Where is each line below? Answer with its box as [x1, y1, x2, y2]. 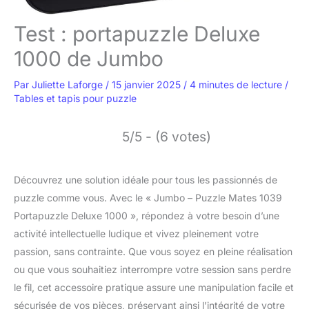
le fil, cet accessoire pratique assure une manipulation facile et [14, 281, 294, 294]
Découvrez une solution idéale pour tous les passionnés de [14, 174, 277, 186]
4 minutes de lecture [190, 79, 282, 91]
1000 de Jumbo [14, 46, 163, 72]
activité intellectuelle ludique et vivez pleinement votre [14, 228, 259, 240]
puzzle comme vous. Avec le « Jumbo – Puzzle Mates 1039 [14, 192, 282, 204]
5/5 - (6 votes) [122, 128, 211, 146]
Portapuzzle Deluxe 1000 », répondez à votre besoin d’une [14, 210, 279, 222]
